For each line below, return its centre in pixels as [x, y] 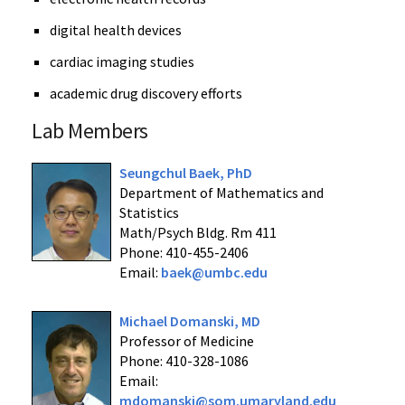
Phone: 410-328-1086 [184, 361]
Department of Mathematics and [221, 193]
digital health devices [116, 30]
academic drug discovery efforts [146, 93]
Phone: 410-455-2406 [184, 252]
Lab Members [90, 131]
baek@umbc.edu [214, 272]
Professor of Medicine [186, 341]
